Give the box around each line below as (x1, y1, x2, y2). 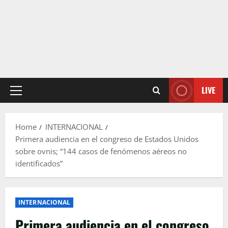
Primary (15, 90, 44, 101)
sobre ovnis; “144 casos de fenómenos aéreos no (15, 146, 187, 157)
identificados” (15, 158, 63, 169)
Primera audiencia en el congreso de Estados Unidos (15, 134, 198, 145)
